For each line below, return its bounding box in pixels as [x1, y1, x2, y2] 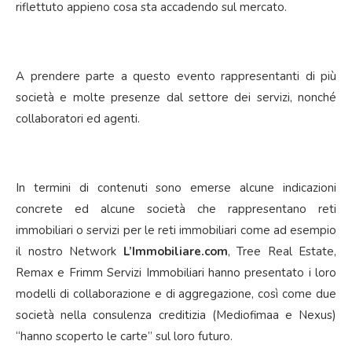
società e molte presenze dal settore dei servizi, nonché [16, 89, 336, 105]
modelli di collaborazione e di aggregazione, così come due [16, 285, 336, 302]
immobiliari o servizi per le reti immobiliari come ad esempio [16, 222, 336, 238]
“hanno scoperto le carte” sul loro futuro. [16, 328, 233, 344]
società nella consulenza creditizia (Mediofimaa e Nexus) [16, 306, 336, 323]
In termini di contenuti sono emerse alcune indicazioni [16, 179, 336, 196]
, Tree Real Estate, [227, 243, 336, 259]
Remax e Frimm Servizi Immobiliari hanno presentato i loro [16, 264, 336, 280]
